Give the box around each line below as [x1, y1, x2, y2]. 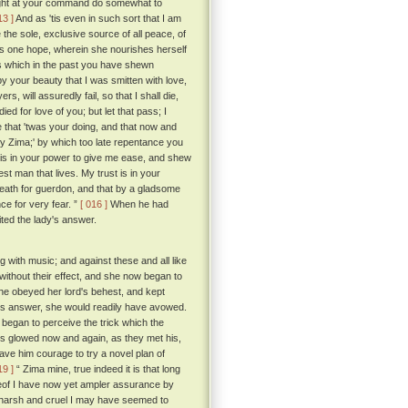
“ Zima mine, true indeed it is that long [14, 363, 180, 375]
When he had [107, 199, 168, 210]
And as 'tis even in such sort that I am [14, 13, 181, 25]
